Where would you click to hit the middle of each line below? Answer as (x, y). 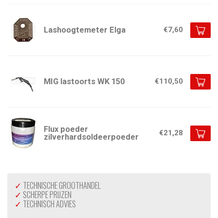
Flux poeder (66, 129)
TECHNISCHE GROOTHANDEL (61, 185)
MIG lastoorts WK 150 (84, 81)
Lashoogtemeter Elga (85, 30)
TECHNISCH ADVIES (49, 204)
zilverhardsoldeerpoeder (91, 137)
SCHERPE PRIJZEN (46, 195)
